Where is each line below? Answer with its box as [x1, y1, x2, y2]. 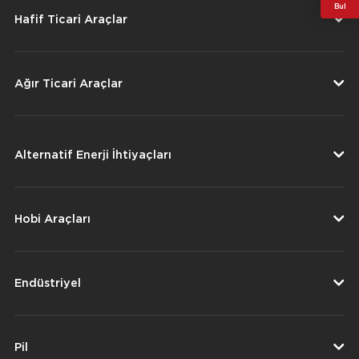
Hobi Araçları [14, 212, 91, 225]
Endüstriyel [14, 276, 81, 289]
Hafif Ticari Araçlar [14, 13, 127, 26]
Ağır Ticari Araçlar [14, 77, 123, 90]
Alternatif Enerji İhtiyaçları [14, 148, 171, 161]
